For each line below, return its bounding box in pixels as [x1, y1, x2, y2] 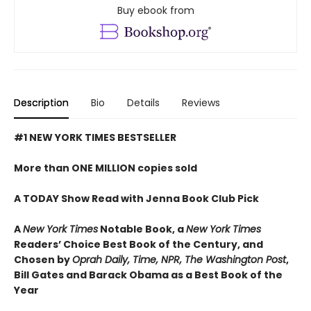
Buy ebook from [117, 3, 194, 18]
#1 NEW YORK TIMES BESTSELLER [14, 130, 176, 144]
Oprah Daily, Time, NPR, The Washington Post [72, 252, 286, 267]
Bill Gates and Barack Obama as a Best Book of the [14, 267, 283, 282]
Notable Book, [98, 221, 177, 236]
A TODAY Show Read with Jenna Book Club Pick [14, 191, 259, 205]
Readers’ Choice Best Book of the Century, [14, 237, 242, 251]
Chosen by [14, 252, 72, 267]
